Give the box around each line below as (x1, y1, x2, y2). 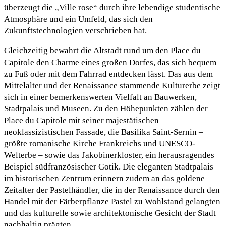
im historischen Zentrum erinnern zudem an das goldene (4, 173, 205, 183)
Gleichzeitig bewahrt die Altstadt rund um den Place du (4, 45, 201, 55)
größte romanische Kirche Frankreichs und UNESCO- (4, 138, 195, 148)
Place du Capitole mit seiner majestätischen (4, 115, 159, 125)
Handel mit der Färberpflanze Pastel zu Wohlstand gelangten (4, 196, 220, 206)
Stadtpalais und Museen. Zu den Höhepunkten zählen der (4, 103, 208, 114)
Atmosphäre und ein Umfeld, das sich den (4, 14, 153, 24)
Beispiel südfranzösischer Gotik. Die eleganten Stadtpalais (4, 161, 213, 172)
